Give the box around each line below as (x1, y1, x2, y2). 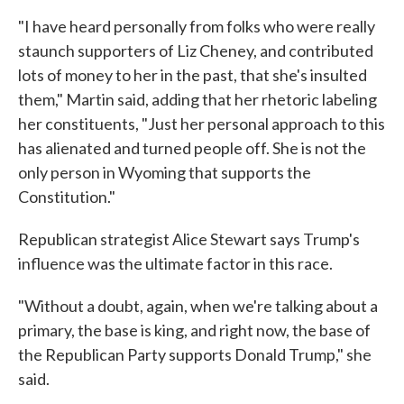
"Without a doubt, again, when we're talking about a (18, 296, 378, 317)
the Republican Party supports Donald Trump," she (18, 344, 372, 365)
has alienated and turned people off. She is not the (18, 138, 366, 159)
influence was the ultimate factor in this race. (18, 253, 333, 274)
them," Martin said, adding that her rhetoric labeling (18, 89, 377, 110)
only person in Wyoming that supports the (18, 162, 311, 183)
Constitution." (18, 187, 115, 207)
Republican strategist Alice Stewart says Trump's (18, 229, 360, 250)
